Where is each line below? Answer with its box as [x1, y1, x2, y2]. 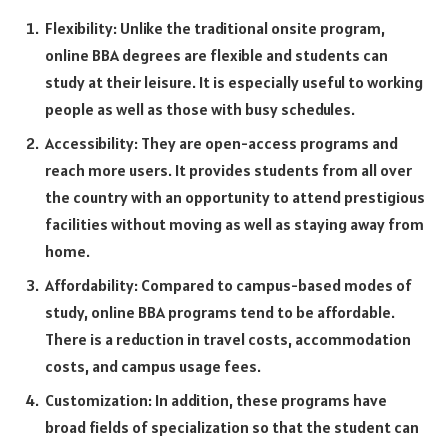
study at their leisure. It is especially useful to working [45, 71, 423, 92]
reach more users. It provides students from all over [45, 159, 412, 180]
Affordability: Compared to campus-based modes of [45, 274, 412, 295]
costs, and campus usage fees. [45, 355, 261, 376]
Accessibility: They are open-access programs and [45, 132, 398, 153]
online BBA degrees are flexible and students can [45, 44, 388, 65]
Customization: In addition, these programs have [45, 389, 387, 410]
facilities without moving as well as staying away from [45, 213, 424, 234]
